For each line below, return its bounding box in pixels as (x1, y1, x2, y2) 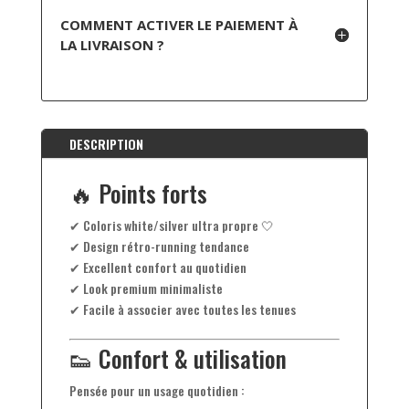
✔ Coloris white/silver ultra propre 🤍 (68, 215, 274, 235)
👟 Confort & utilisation (68, 340, 287, 376)
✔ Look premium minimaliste (68, 278, 223, 298)
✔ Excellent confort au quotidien (68, 257, 246, 277)
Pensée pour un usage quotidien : (68, 380, 245, 400)
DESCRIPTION (68, 133, 143, 153)
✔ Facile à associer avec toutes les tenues (68, 299, 296, 319)
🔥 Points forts (68, 174, 207, 211)
